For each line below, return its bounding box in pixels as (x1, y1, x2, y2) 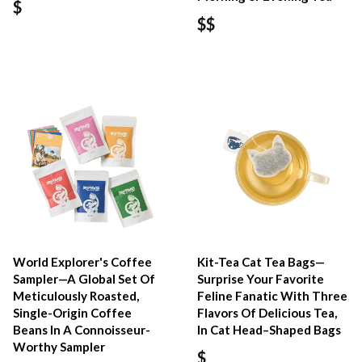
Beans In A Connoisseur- (13, 322, 150, 338)
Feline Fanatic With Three (197, 288, 348, 304)
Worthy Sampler (13, 339, 105, 355)
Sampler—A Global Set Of (13, 271, 155, 287)
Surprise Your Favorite (197, 271, 325, 287)
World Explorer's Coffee (13, 255, 152, 270)
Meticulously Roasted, (13, 288, 139, 304)
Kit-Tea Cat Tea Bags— (197, 255, 326, 270)
